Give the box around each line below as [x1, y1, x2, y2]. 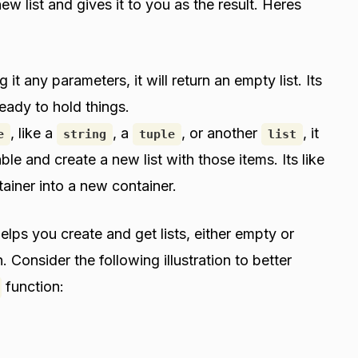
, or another [181, 124, 261, 141]
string [63, 126, 106, 141]
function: [2, 277, 64, 295]
